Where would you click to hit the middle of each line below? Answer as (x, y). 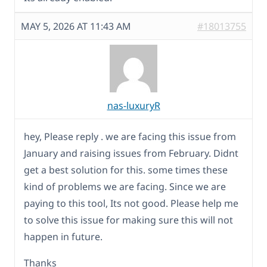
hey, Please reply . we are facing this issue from (130, 136)
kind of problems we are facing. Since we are (125, 186)
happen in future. (63, 236)
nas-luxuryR (133, 105)
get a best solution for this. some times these (126, 170)
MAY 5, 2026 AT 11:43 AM (76, 26)
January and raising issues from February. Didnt (131, 153)
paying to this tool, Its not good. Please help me (131, 203)
